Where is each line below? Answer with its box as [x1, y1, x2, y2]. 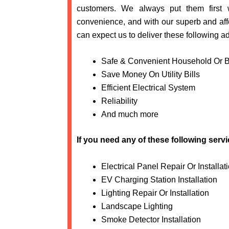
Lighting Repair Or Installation [101, 188, 209, 197]
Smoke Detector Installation [101, 215, 201, 224]
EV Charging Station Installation [101, 175, 217, 184]
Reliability [101, 97, 138, 106]
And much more [101, 110, 158, 119]
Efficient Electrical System [101, 83, 195, 93]
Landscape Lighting [101, 201, 173, 211]
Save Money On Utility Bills [101, 70, 200, 79]
